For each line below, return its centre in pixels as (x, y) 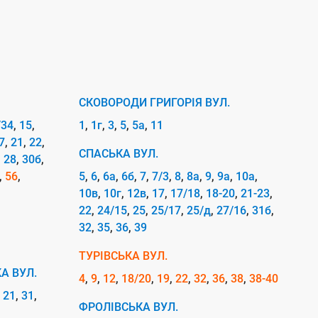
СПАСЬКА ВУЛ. (119, 154)
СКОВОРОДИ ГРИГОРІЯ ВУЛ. (154, 103)
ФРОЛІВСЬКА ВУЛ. (128, 307)
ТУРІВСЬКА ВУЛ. (123, 256)
